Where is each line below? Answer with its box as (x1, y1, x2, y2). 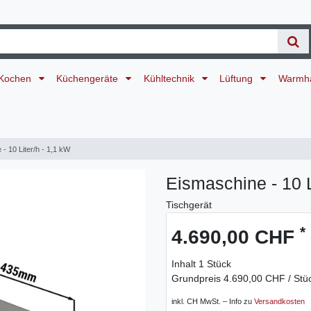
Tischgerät (166, 199, 212, 211)
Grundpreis (171, 273, 224, 285)
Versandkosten (254, 297, 305, 306)
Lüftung (219, 72, 256, 84)
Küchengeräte (56, 72, 121, 84)
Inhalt (171, 258, 199, 270)
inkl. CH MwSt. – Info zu (171, 297, 254, 306)
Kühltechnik (143, 72, 197, 84)
